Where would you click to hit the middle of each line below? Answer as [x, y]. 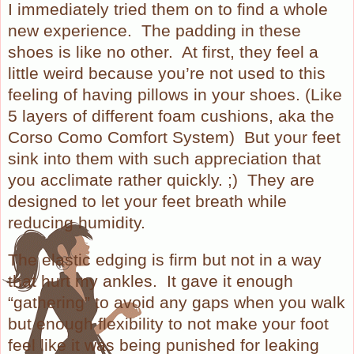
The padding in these [221, 30]
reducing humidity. [77, 222]
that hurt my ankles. [83, 281]
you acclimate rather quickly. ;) [123, 180]
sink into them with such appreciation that [164, 158]
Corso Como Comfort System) [121, 137]
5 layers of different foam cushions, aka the [171, 116]
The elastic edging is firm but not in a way [165, 260]
